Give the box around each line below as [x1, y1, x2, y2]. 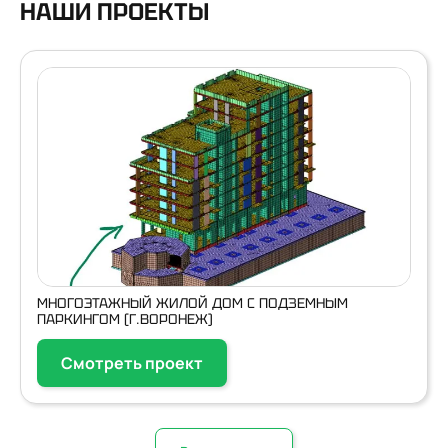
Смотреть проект [61, 352, 203, 374]
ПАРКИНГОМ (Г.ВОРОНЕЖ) [37, 310, 213, 328]
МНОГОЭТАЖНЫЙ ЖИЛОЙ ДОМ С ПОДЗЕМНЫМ [37, 294, 348, 312]
